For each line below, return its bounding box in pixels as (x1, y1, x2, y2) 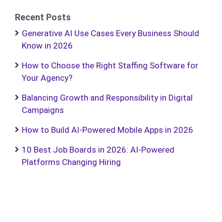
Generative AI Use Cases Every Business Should (22, 28, 199, 38)
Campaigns (22, 105, 64, 115)
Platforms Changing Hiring (22, 157, 121, 167)
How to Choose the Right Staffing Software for (22, 60, 198, 70)
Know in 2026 (22, 41, 73, 51)
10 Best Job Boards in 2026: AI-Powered (22, 145, 174, 155)
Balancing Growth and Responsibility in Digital (22, 93, 193, 103)
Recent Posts (15, 12, 71, 22)
